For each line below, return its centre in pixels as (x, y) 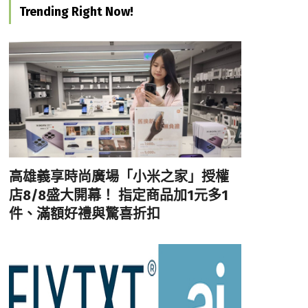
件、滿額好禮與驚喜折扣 (84, 213)
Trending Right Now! (76, 11)
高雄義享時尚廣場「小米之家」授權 (119, 176)
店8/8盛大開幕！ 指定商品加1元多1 (118, 195)
